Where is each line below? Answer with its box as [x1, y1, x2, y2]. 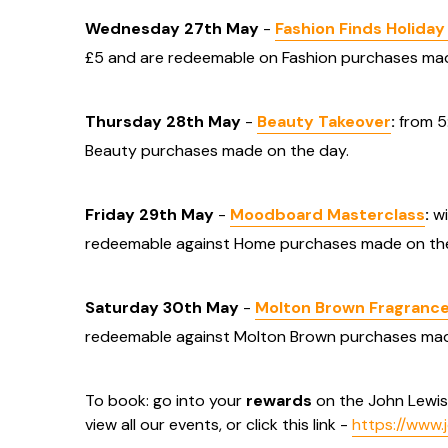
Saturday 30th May [85, 297, 243, 318]
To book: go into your [85, 390, 246, 411]
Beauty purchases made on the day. [85, 140, 349, 161]
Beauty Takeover [257, 111, 391, 132]
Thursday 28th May [85, 111, 241, 132]
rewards [246, 390, 312, 411]
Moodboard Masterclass [230, 204, 425, 225]
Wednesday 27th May [85, 18, 259, 39]
